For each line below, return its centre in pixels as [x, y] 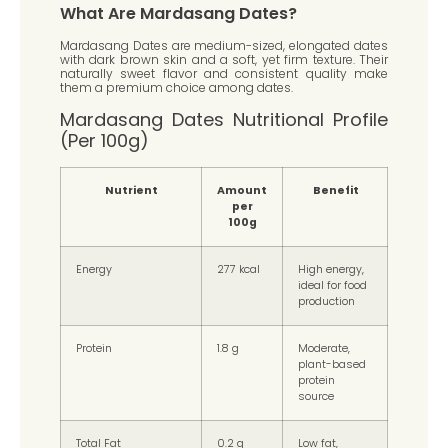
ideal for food [332, 286]
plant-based [332, 365]
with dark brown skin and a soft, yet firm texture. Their [224, 59]
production [326, 302]
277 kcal [238, 270]
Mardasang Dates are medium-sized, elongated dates [224, 45]
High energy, [331, 270]
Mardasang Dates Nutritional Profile [224, 120]
